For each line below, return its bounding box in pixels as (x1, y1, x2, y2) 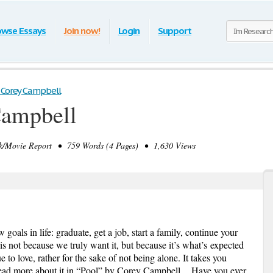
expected (207, 238, 244, 251)
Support (158, 25, 192, 37)
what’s (182, 238, 207, 251)
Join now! (63, 25, 100, 37)
